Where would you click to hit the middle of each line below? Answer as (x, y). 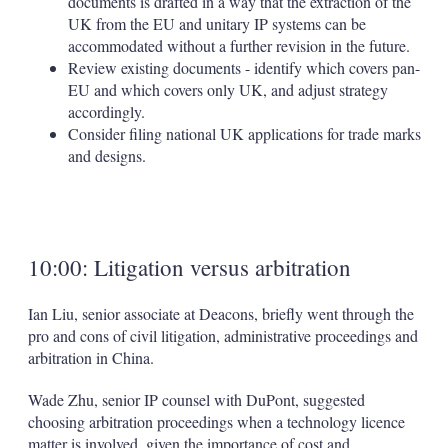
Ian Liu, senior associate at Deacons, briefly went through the (220, 314)
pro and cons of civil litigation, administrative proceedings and (222, 336)
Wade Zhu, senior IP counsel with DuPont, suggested (196, 400)
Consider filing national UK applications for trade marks (244, 134)
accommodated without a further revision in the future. (238, 46)
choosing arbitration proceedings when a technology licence (216, 422)
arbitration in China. (90, 358)
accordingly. (106, 112)
